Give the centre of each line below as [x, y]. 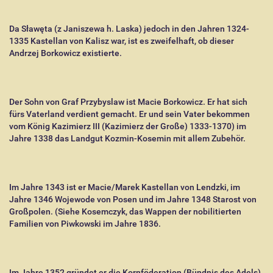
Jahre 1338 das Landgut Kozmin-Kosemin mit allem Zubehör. [127, 138]
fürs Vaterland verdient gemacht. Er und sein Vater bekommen [129, 114]
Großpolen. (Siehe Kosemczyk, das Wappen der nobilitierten [125, 211]
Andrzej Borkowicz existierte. [66, 53]
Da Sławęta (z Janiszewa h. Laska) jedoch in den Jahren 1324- [129, 29]
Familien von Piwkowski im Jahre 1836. [85, 224]
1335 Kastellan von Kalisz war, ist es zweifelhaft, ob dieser [122, 41]
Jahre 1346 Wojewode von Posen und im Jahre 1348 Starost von [133, 199]
